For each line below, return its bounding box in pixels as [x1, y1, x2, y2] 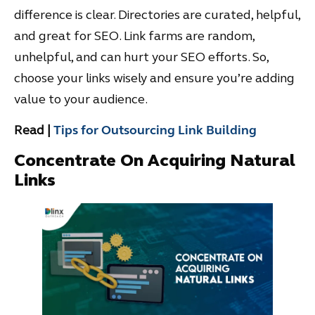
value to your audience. [14, 91, 148, 108]
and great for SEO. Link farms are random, [14, 28, 255, 44]
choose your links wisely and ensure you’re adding [14, 70, 295, 86]
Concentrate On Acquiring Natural [14, 150, 295, 171]
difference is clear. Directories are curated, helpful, [14, 7, 300, 23]
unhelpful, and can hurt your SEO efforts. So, [14, 49, 269, 65]
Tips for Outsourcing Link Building [53, 122, 257, 139]
